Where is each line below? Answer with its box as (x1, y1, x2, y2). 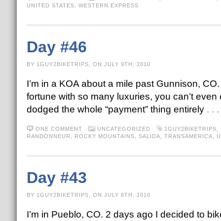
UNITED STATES (26, 2, 74, 8)
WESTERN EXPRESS (78, 2, 139, 8)
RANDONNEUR (26, 133, 71, 139)
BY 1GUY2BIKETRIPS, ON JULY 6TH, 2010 (26, 192, 150, 198)
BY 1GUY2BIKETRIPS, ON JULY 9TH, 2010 (26, 61, 150, 67)
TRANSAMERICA (164, 133, 213, 139)
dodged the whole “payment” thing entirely (26, 104, 207, 114)
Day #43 (26, 169, 87, 186)
